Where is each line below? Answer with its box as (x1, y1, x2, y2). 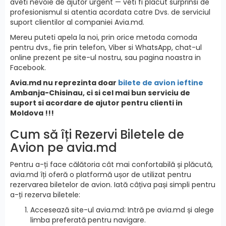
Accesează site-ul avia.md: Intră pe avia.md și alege (30, 204, 214, 215)
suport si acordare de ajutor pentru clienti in (10, 97, 183, 108)
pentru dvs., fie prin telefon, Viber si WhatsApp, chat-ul (10, 42, 202, 52)
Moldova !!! (10, 107, 54, 118)
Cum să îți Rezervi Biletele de (10, 126, 184, 143)
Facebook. (10, 62, 46, 73)
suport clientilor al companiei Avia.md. (10, 17, 144, 27)
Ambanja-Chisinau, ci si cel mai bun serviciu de (10, 87, 190, 98)
